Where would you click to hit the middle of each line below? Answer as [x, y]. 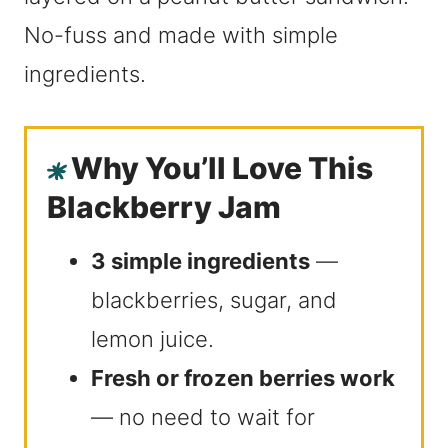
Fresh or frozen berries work [243, 378]
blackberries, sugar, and [214, 300]
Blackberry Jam [164, 207]
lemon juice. [152, 339]
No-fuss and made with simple [181, 35]
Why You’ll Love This [222, 168]
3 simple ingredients [200, 261]
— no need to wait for [203, 417]
